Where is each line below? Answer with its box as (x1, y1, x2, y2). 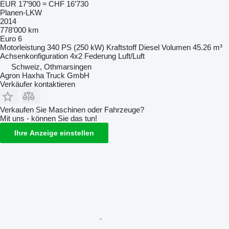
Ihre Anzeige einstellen (14, 128, 94, 137)
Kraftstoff (106, 42, 136, 52)
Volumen (162, 42, 191, 52)
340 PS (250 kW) (47, 42, 104, 52)
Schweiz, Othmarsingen (11, 62, 91, 71)
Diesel (139, 42, 159, 52)
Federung (84, 51, 116, 60)
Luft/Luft (118, 51, 145, 60)
